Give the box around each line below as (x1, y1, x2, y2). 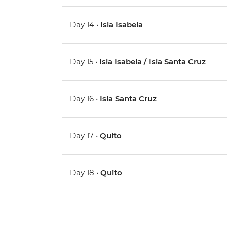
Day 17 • (70, 131, 100, 141)
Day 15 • (70, 57, 100, 67)
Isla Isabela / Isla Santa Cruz (99, 57, 206, 67)
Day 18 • (70, 168, 101, 178)
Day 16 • (70, 94, 100, 104)
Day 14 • (70, 20, 101, 30)
